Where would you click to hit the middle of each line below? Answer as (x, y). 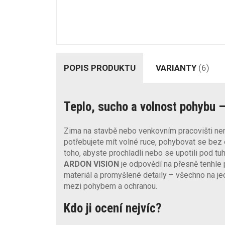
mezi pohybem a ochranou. (110, 186)
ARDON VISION (91, 164)
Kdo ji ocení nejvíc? (113, 208)
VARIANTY (177, 68)
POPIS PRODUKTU (100, 68)
